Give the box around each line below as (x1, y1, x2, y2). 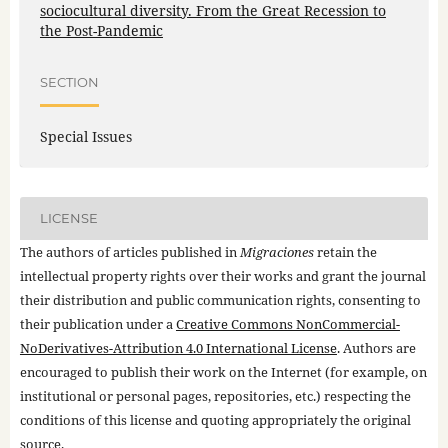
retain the (313, 242, 377, 261)
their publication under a (19, 314, 176, 333)
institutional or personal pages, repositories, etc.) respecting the (19, 386, 411, 405)
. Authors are (336, 338, 416, 357)
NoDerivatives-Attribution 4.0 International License (19, 338, 337, 357)
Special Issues (39, 126, 132, 146)
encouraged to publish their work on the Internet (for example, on (19, 362, 427, 381)
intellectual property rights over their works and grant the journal (19, 266, 426, 285)
